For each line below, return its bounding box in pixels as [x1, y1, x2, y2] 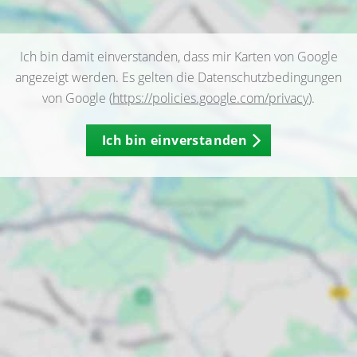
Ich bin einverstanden [101, 131, 248, 149]
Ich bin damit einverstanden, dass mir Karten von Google [19, 48, 338, 65]
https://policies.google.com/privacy [112, 89, 308, 107]
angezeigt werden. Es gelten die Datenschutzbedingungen [15, 69, 342, 86]
